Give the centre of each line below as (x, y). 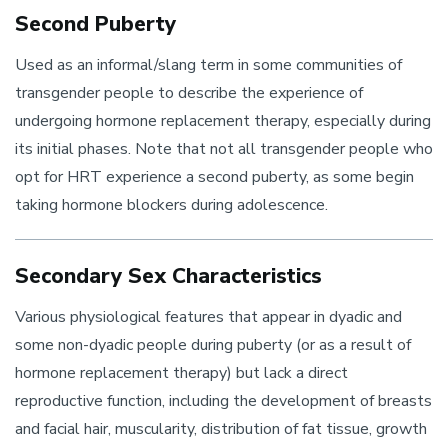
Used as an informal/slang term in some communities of (208, 65)
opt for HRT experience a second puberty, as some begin (214, 177)
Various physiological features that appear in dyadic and (208, 317)
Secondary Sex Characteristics (168, 276)
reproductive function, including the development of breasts (223, 401)
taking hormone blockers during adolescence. (171, 205)
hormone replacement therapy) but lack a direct (181, 373)
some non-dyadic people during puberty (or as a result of (213, 345)
